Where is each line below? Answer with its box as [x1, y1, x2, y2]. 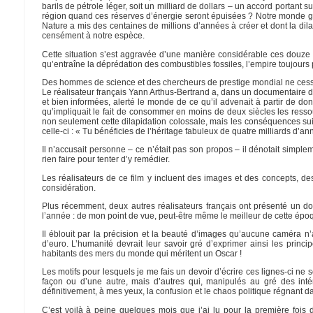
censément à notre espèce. [41, 31, 145, 41]
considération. [41, 182, 96, 193]
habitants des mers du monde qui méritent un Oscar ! [41, 249, 242, 259]
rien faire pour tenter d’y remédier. [41, 154, 170, 165]
